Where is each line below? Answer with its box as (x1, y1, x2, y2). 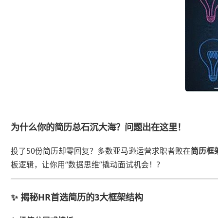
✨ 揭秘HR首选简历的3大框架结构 (11, 190, 144, 203)
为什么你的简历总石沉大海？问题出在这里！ (11, 121, 186, 133)
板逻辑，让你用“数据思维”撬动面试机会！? (11, 159, 161, 170)
